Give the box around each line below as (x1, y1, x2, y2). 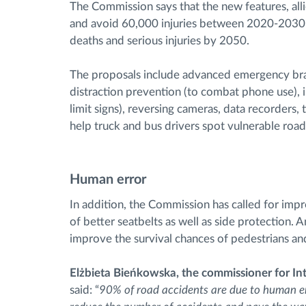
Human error (70, 173, 146, 187)
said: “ (70, 283, 99, 296)
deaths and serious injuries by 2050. (70, 35, 249, 47)
